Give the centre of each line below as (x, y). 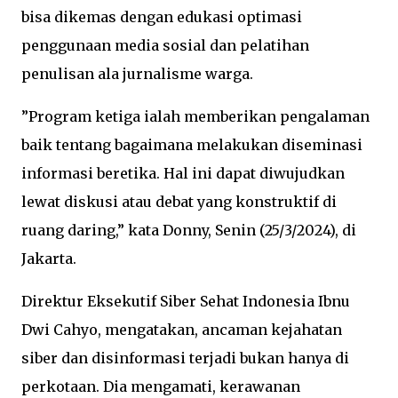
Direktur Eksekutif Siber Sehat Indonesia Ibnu (186, 301)
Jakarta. (49, 259)
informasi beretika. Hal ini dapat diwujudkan (183, 173)
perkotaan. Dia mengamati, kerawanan (161, 386)
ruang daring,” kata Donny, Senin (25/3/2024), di (189, 230)
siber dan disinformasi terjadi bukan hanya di (185, 358)
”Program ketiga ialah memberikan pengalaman (195, 116)
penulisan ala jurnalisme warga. (137, 74)
